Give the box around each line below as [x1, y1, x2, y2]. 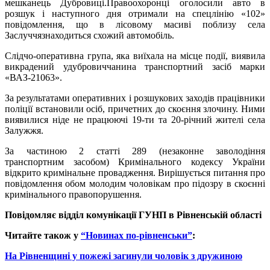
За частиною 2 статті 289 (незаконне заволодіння [5, 146, 265, 157]
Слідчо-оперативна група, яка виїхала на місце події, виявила [5, 51, 265, 61]
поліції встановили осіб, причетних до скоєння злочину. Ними [5, 104, 265, 115]
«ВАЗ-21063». [5, 72, 62, 83]
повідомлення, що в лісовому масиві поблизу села [5, 19, 265, 30]
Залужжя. [5, 125, 43, 136]
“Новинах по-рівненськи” [81, 230, 192, 241]
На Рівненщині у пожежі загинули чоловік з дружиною [5, 251, 242, 262]
